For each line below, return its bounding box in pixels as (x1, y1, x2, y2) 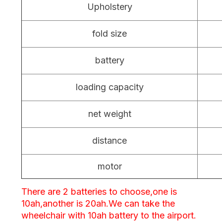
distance (92, 135, 127, 146)
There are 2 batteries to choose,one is (21, 186, 177, 197)
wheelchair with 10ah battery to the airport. (21, 210, 196, 221)
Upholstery (87, 1, 132, 12)
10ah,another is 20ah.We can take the (21, 198, 175, 209)
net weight (88, 108, 131, 119)
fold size (92, 28, 127, 39)
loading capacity (75, 81, 144, 92)
